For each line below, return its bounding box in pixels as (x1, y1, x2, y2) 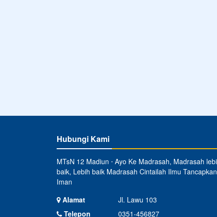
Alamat (61, 195, 85, 205)
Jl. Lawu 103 (118, 195, 157, 205)
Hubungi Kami (57, 133, 109, 145)
